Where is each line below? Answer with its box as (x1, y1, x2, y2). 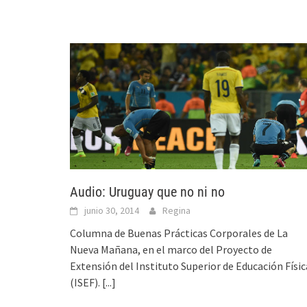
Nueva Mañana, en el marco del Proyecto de (70, 243, 272, 257)
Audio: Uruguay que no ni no (70, 184, 225, 201)
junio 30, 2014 (84, 204, 139, 217)
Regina (162, 204, 191, 217)
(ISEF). (70, 275, 102, 290)
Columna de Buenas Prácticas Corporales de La (70, 226, 288, 241)
